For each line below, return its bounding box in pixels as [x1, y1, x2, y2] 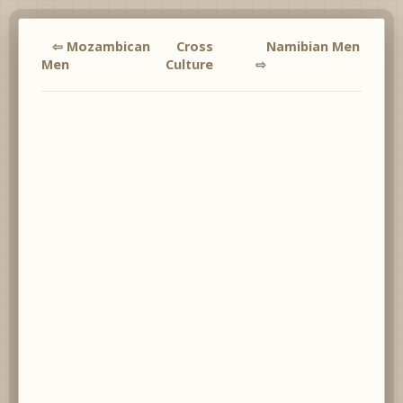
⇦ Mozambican [52, 38, 150, 55]
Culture [165, 56, 213, 73]
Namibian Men [265, 38, 360, 55]
